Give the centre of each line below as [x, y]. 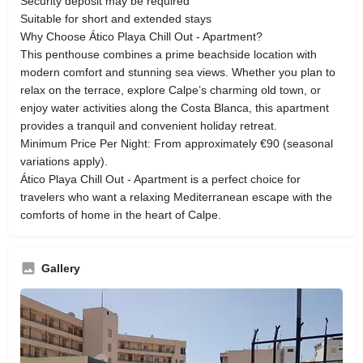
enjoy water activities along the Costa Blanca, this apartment [175, 107]
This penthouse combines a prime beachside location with [169, 54]
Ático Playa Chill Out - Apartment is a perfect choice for [160, 179]
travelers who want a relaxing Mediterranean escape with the [176, 196]
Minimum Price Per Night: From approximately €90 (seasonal [177, 143]
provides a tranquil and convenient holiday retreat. [149, 125]
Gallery [61, 268]
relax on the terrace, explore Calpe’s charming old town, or [171, 90]
